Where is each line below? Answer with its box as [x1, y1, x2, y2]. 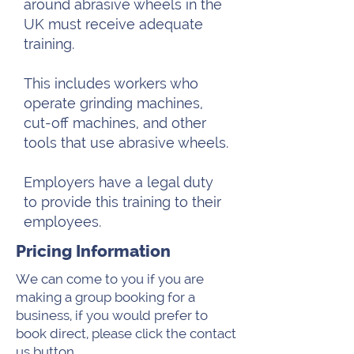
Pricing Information [16, 241, 171, 261]
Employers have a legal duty [24, 174, 213, 190]
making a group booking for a [16, 289, 195, 305]
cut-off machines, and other [24, 115, 206, 131]
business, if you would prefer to [16, 307, 208, 323]
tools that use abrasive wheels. [24, 134, 228, 151]
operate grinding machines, [24, 95, 203, 111]
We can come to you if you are [16, 271, 204, 287]
